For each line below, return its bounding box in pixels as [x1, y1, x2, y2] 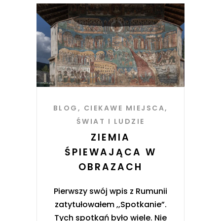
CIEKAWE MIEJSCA [83, 103, 165, 113]
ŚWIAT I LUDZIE [76, 116, 145, 126]
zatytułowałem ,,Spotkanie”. [54, 198, 167, 210]
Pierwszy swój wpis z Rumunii [54, 185, 167, 197]
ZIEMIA [91, 130, 130, 144]
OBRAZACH [78, 160, 143, 174]
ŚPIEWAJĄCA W [65, 145, 156, 159]
